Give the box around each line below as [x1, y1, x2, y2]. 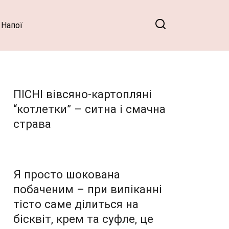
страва [13, 117, 51, 130]
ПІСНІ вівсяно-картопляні [13, 87, 152, 101]
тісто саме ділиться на [13, 197, 139, 211]
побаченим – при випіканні [13, 182, 162, 196]
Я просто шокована [13, 167, 120, 181]
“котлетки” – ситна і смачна [13, 102, 166, 116]
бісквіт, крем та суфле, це [13, 212, 153, 225]
